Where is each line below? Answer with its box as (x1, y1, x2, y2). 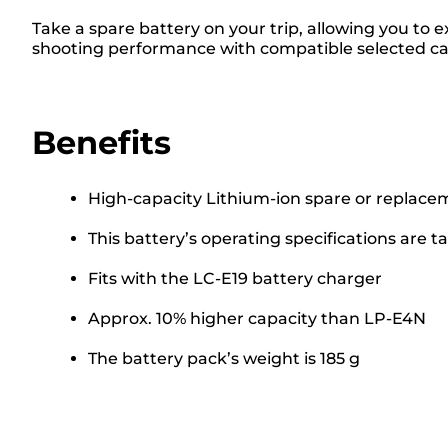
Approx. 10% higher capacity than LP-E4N (88, 308, 426, 328)
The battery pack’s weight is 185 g (88, 348, 360, 368)
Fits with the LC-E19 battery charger (88, 268, 382, 288)
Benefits (32, 122, 171, 162)
